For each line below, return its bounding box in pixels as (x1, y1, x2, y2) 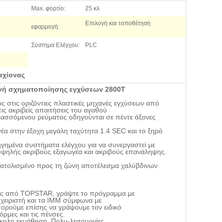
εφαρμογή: (31, 23, 59, 30)
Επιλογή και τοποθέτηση (85, 20, 151, 27)
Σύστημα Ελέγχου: (31, 42, 80, 49)
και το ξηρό (126, 127, 163, 135)
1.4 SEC (98, 127, 126, 135)
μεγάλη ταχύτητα (44, 127, 98, 135)
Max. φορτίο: (31, 5, 65, 12)
